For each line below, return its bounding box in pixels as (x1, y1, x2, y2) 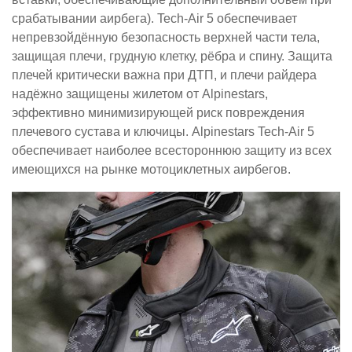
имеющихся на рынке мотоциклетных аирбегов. (12, 162, 291, 176)
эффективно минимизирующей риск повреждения (12, 105, 305, 119)
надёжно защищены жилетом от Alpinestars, (12, 86, 268, 101)
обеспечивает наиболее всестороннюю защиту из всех (12, 143, 332, 157)
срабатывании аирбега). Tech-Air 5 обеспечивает (12, 11, 297, 25)
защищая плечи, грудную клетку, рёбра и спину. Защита (12, 49, 332, 63)
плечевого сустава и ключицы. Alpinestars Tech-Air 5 (12, 124, 314, 138)
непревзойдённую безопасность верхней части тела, (12, 30, 320, 44)
